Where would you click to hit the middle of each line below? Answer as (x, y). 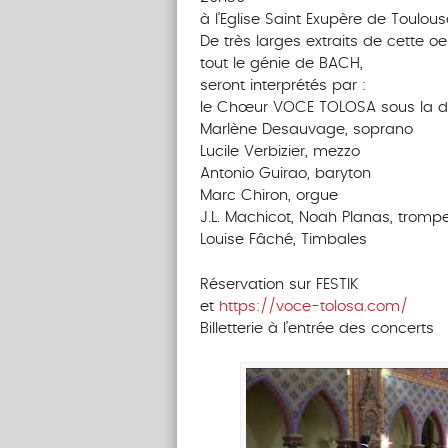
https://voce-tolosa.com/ (313, 306)
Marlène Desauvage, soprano (306, 130)
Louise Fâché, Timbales (283, 240)
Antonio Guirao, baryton (285, 174)
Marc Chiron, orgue (268, 196)
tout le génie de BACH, (281, 64)
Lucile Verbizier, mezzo (279, 152)
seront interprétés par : (282, 86)
